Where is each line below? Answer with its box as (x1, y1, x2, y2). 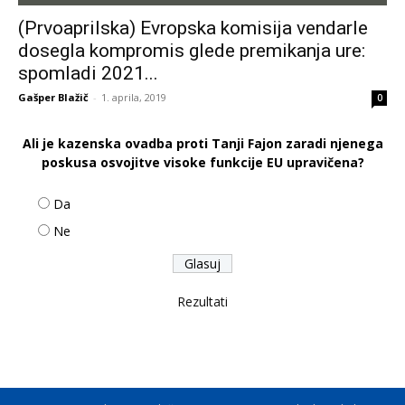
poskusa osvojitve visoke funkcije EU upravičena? (41, 154, 364, 172)
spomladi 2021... (18, 62, 158, 85)
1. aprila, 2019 (101, 90, 166, 105)
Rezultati (177, 293, 228, 311)
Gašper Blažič (18, 90, 89, 105)
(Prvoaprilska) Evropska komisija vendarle (18, 17, 368, 40)
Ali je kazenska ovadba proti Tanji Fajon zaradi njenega (22, 135, 383, 153)
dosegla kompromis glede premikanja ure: (18, 40, 365, 62)
